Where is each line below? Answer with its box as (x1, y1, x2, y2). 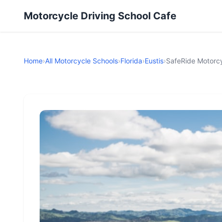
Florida (120, 56, 142, 65)
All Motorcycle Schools (45, 56, 118, 65)
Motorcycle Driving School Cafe (24, 10, 176, 22)
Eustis (145, 56, 164, 65)
